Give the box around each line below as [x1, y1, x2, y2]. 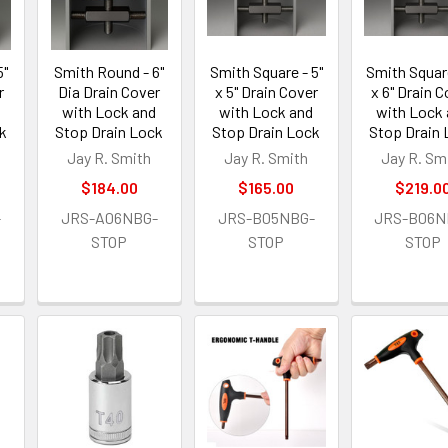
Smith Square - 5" [209, 62, 323, 82]
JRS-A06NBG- [60, 208, 158, 228]
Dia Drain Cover [58, 82, 161, 102]
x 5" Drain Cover [214, 82, 318, 102]
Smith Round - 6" [54, 62, 165, 82]
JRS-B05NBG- [217, 208, 315, 228]
